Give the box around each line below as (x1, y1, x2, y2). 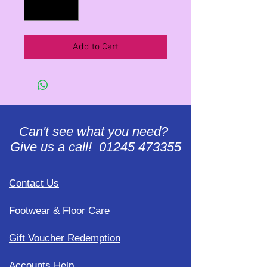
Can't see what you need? (19, 124, 172, 139)
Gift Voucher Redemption (9, 232, 120, 244)
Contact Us (9, 178, 59, 189)
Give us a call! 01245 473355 (10, 139, 181, 154)
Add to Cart (72, 41, 119, 53)
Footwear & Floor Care (9, 205, 110, 216)
